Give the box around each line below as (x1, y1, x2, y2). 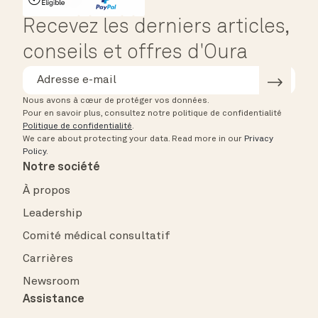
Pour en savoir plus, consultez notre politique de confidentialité (23, 109, 282, 119)
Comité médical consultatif (23, 231, 170, 243)
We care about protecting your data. (23, 135, 170, 144)
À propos (23, 185, 70, 197)
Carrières (23, 253, 73, 265)
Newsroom (23, 276, 79, 288)
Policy (23, 148, 46, 157)
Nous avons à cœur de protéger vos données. (23, 97, 209, 106)
